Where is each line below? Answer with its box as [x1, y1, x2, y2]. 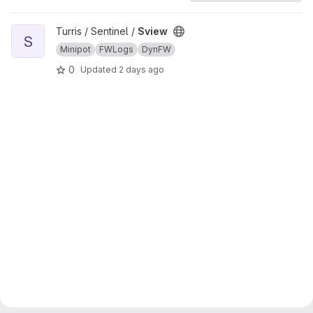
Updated [80, 64, 119, 75]
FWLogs [99, 44, 133, 54]
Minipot [60, 44, 91, 54]
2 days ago [119, 64, 164, 75]
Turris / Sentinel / [56, 25, 138, 37]
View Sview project [10, 25, 100, 37]
